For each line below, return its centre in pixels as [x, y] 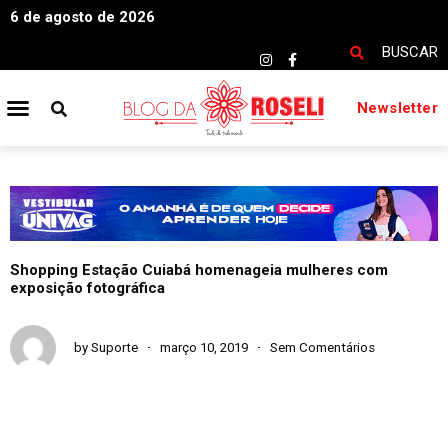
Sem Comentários [322, 347]
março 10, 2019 [204, 347]
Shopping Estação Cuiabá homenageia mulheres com [199, 269]
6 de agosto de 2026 [82, 17]
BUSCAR [410, 52]
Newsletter [397, 107]
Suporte [113, 347]
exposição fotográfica [87, 287]
